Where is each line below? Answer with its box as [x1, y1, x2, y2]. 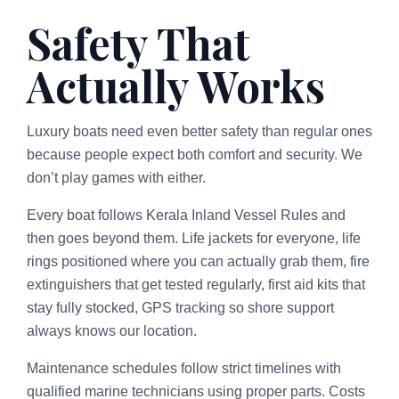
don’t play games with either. [27, 169, 206, 185]
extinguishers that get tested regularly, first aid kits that [27, 276, 365, 292]
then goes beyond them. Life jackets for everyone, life [27, 230, 361, 246]
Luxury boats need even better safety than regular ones [27, 123, 372, 139]
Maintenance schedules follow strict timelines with [27, 360, 341, 376]
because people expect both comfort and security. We [27, 146, 362, 162]
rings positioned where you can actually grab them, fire [27, 253, 370, 269]
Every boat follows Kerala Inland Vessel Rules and [27, 207, 346, 223]
